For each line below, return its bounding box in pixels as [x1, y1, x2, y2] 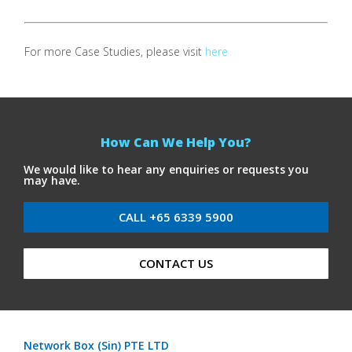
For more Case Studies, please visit [24, 44, 206, 60]
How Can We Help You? [101, 133, 251, 151]
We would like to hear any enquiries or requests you [24, 161, 309, 177]
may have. [24, 172, 80, 188]
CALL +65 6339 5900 [119, 208, 233, 225]
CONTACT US [139, 255, 213, 271]
